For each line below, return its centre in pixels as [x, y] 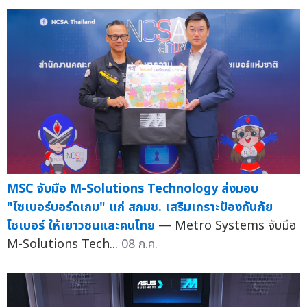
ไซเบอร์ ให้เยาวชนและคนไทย [81, 225]
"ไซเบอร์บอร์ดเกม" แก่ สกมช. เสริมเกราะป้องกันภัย [140, 207]
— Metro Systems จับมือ [227, 225]
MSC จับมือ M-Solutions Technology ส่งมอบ [133, 188]
